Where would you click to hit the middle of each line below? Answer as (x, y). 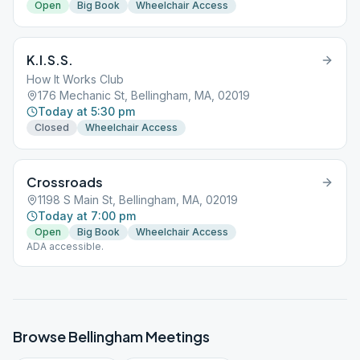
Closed (52, 127)
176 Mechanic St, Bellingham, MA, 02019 (144, 95)
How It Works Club (75, 79)
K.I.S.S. (50, 60)
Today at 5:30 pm (86, 111)
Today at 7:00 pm (87, 216)
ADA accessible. (65, 246)
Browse (41, 336)
